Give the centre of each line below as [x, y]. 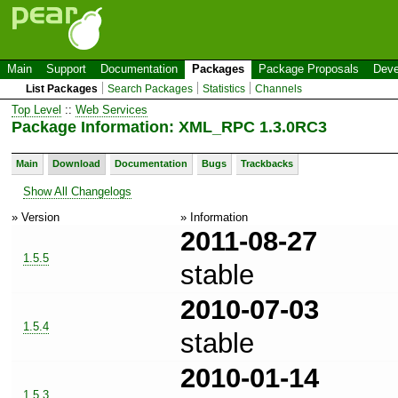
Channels [279, 89]
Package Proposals [309, 69]
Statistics [224, 89]
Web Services [111, 109]
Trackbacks [267, 163]
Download [76, 163]
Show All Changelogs [77, 191]
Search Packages [151, 89]
